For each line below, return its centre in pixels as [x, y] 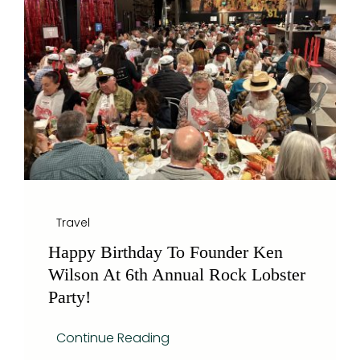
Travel [73, 223]
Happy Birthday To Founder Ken [165, 252]
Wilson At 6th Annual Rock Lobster [176, 274]
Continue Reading [112, 338]
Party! [69, 297]
